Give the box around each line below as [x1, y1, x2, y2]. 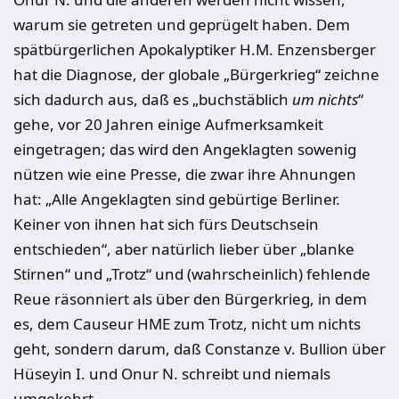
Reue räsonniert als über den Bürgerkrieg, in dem [13, 289, 367, 309]
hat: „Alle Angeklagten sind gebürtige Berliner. [13, 189, 340, 209]
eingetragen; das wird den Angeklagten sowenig [13, 139, 356, 159]
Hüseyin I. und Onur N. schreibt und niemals [13, 363, 330, 384]
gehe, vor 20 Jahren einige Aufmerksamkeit [13, 114, 323, 134]
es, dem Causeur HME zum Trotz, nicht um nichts [13, 313, 361, 334]
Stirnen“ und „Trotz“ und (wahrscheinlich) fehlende [13, 264, 370, 284]
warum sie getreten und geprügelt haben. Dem [13, 14, 350, 35]
